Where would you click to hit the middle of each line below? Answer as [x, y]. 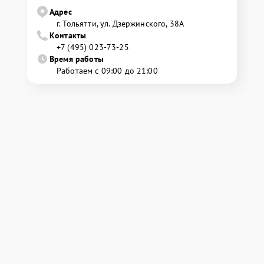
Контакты [68, 36]
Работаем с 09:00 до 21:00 [107, 71]
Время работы [77, 59]
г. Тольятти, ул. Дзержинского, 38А [121, 24]
